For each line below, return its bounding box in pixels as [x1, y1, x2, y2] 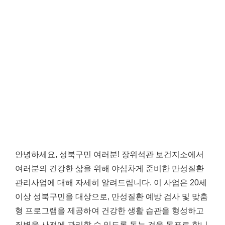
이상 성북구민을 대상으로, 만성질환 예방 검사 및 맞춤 [15, 192, 208, 201]
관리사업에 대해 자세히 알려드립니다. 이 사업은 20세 [15, 178, 207, 187]
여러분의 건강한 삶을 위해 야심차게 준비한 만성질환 [15, 164, 204, 173]
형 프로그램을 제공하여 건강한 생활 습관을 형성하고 [15, 206, 204, 215]
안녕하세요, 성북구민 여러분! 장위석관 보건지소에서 [15, 150, 204, 159]
